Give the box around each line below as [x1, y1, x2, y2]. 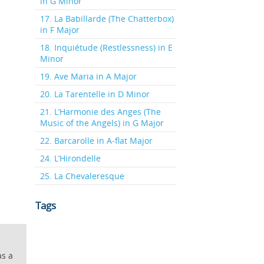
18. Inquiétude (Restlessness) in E [39, 42, 173, 53]
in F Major [39, 24, 80, 35]
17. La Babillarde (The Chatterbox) [39, 13, 174, 24]
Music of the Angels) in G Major [39, 117, 164, 128]
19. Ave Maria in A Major [39, 71, 137, 82]
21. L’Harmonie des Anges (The [39, 106, 161, 117]
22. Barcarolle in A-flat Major [39, 135, 153, 146]
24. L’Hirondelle [39, 153, 101, 164]
